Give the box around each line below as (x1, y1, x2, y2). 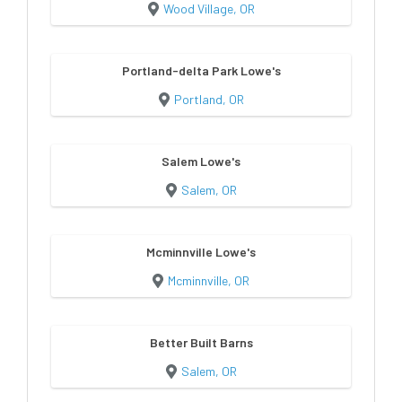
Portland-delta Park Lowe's (121, 62, 281, 78)
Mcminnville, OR (168, 272, 249, 288)
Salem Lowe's (162, 153, 240, 169)
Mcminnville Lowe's (146, 243, 256, 259)
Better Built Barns (149, 334, 253, 350)
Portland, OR (173, 91, 244, 107)
